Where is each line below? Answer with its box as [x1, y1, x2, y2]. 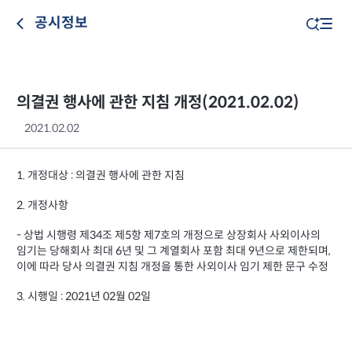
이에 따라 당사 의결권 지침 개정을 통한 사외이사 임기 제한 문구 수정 [16, 260, 328, 274]
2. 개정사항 [16, 199, 68, 213]
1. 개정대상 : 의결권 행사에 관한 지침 [16, 169, 187, 183]
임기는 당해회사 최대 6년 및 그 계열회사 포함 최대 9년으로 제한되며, [16, 244, 331, 258]
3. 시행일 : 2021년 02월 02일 [16, 290, 151, 304]
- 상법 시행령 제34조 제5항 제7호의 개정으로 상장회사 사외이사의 [16, 229, 321, 243]
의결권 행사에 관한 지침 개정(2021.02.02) [16, 93, 299, 112]
